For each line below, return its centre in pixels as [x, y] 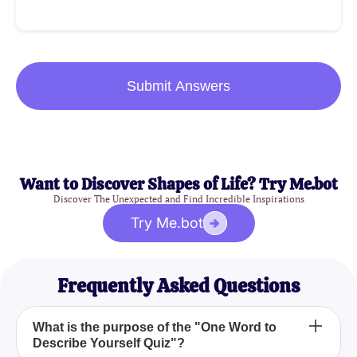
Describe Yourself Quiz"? [109, 343]
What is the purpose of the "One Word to [155, 328]
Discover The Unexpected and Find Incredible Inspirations [178, 199]
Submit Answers [178, 86]
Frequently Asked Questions [178, 286]
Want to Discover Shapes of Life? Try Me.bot [178, 184]
